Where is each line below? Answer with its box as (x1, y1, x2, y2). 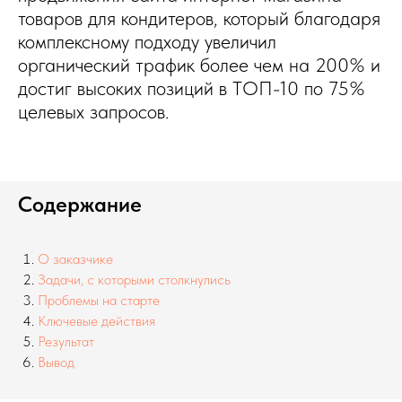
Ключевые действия (38, 312, 155, 329)
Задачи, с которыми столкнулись (38, 271, 231, 288)
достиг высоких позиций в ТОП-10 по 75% (18, 76, 365, 100)
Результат (38, 333, 94, 350)
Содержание (18, 191, 142, 217)
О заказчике (38, 250, 113, 267)
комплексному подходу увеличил (18, 30, 276, 53)
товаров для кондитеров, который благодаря (18, 6, 380, 30)
